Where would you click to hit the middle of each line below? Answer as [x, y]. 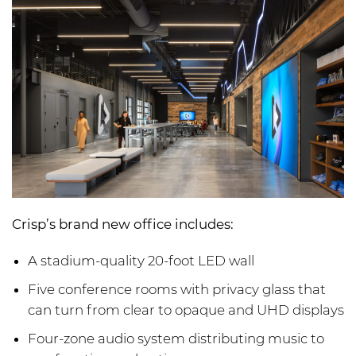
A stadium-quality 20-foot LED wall [141, 260]
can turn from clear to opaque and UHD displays [186, 310]
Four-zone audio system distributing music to [176, 338]
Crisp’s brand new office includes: [123, 224]
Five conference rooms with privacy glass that [177, 289]
